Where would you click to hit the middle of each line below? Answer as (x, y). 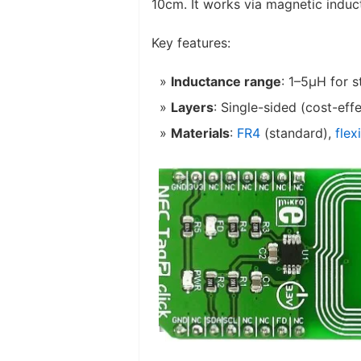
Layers (192, 107)
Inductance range (226, 81)
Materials (200, 133)
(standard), (298, 133)
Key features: (191, 42)
